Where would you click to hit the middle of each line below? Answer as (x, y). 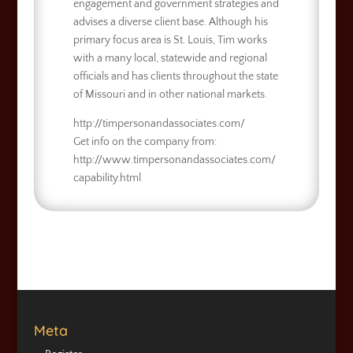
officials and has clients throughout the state (175, 76)
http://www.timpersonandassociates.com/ (174, 160)
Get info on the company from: (145, 141)
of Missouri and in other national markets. (170, 94)
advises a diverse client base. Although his (170, 22)
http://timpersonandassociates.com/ (159, 123)
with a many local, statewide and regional (170, 58)
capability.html (107, 178)
